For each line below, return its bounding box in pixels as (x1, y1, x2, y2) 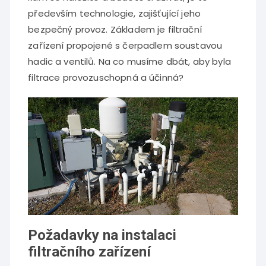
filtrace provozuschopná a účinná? (28, 71, 184, 84)
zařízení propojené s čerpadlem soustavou (28, 39, 223, 52)
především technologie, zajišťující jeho (28, 7, 201, 20)
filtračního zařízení (28, 243, 151, 261)
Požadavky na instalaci (28, 227, 177, 244)
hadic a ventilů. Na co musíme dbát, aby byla (28, 55, 231, 68)
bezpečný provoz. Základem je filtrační (28, 23, 202, 36)
